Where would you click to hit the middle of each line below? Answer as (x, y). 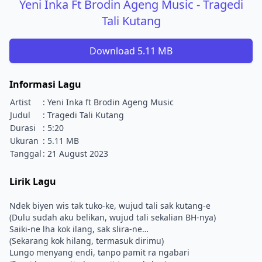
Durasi (23, 128)
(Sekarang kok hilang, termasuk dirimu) (87, 241)
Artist (20, 102)
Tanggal (26, 154)
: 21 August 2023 (75, 154)
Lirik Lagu (33, 181)
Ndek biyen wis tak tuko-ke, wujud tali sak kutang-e (110, 206)
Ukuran (24, 141)
